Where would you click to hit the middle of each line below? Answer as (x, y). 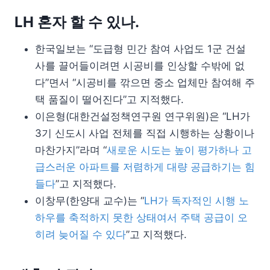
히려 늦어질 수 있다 (80, 235)
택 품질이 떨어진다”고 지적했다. (109, 100)
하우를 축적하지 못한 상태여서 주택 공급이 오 (141, 218)
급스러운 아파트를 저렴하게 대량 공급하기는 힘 (145, 167)
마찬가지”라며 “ (71, 150)
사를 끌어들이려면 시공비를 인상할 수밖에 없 (140, 66)
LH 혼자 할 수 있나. (77, 22)
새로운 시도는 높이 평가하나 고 (179, 150)
